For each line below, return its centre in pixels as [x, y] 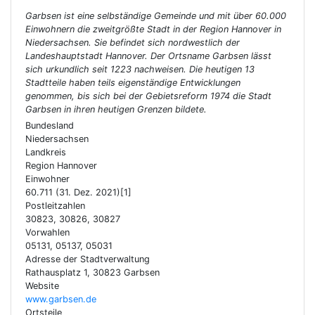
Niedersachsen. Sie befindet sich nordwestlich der [133, 43]
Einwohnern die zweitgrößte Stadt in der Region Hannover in [153, 29]
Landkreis [46, 152]
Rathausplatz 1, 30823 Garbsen [92, 272]
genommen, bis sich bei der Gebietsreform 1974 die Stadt [148, 96]
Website [42, 286]
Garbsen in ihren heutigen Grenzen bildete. [116, 109]
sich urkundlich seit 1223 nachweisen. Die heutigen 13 [140, 69]
